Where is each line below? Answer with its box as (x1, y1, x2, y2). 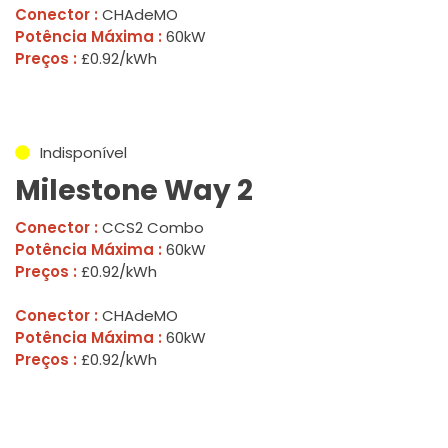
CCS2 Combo (98, 217, 204, 238)
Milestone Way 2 (15, 171, 253, 210)
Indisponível (40, 142, 127, 163)
